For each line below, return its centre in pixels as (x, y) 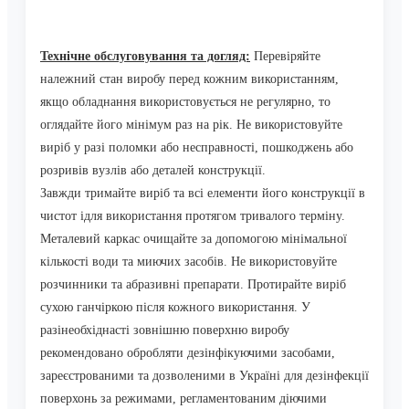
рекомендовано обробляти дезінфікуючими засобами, (188, 353)
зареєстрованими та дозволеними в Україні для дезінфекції (204, 376)
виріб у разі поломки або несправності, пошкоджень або (197, 148)
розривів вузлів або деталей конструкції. (153, 171)
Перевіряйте (287, 57)
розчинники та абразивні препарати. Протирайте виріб (193, 285)
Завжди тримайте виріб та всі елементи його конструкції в (203, 194)
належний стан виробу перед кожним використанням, (189, 79)
